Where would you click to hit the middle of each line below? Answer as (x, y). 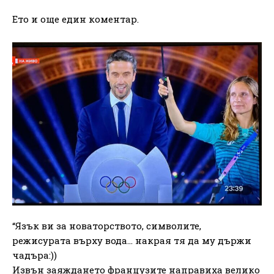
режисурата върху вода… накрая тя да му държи (132, 240)
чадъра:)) (35, 255)
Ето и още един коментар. (76, 19)
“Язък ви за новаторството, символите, (107, 225)
